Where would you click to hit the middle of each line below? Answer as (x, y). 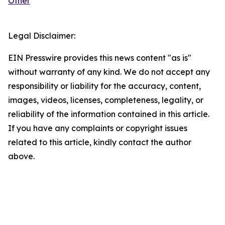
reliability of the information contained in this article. (109, 114)
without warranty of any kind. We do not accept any (109, 72)
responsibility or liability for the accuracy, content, (104, 86)
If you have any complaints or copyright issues (98, 128)
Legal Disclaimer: (42, 36)
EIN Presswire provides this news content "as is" (100, 58)
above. (21, 156)
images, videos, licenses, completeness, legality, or (106, 100)
